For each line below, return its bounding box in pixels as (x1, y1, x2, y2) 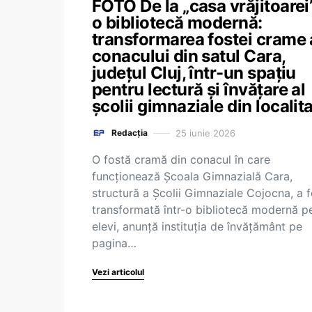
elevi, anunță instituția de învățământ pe (92, 219, 302, 233)
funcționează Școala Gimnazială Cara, (92, 169, 292, 183)
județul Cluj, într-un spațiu (92, 63, 296, 83)
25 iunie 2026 (175, 127, 235, 139)
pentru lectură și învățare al (92, 79, 306, 100)
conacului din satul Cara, (92, 46, 286, 66)
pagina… (92, 236, 136, 250)
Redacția (111, 127, 148, 138)
